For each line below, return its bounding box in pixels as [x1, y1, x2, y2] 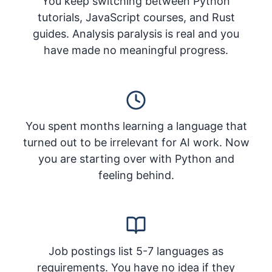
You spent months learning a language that [25, 120, 247, 132]
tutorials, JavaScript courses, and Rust [37, 11, 235, 24]
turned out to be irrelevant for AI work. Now [22, 136, 250, 149]
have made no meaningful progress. [44, 44, 228, 56]
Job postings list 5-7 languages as [49, 245, 223, 257]
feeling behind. [98, 169, 174, 182]
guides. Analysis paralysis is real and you [33, 27, 239, 40]
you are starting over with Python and [38, 152, 234, 165]
